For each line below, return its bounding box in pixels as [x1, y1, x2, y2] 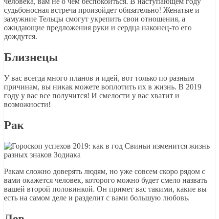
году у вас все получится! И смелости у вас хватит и [4, 91, 179, 100]
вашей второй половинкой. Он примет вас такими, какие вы [4, 185, 207, 194]
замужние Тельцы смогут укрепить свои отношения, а [4, 15, 185, 23]
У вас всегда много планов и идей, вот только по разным [4, 74, 194, 83]
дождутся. [4, 32, 37, 41]
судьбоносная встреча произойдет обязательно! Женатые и [4, 6, 199, 15]
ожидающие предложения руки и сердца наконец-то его [4, 23, 192, 32]
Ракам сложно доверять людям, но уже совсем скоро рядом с [4, 167, 205, 176]
